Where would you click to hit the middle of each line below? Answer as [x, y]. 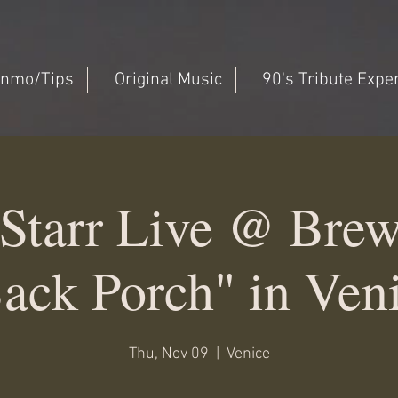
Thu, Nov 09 [168, 354]
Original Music [168, 80]
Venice [248, 354]
